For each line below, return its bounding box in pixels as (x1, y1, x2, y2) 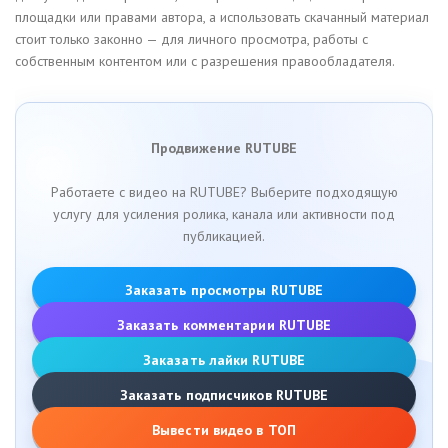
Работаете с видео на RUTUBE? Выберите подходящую (50, 183, 398, 201)
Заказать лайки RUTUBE (142, 350, 306, 369)
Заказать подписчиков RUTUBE (119, 385, 329, 404)
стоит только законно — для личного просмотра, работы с (15, 30, 368, 48)
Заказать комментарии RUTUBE (116, 315, 332, 334)
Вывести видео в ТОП (152, 420, 296, 439)
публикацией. (183, 227, 265, 245)
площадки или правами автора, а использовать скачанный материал (15, 8, 429, 26)
